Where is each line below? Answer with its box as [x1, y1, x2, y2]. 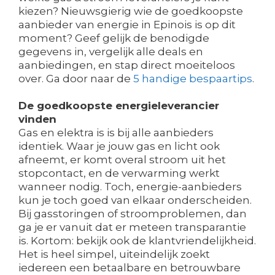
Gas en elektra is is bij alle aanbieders [18, 126, 214, 139]
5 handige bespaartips [133, 72, 252, 85]
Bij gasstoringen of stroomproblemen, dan [18, 207, 247, 220]
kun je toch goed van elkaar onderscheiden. [18, 193, 252, 206]
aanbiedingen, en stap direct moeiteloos [18, 58, 235, 71]
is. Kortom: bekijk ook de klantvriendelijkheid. [18, 234, 256, 247]
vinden [18, 112, 56, 125]
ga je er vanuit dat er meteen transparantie [18, 220, 246, 233]
